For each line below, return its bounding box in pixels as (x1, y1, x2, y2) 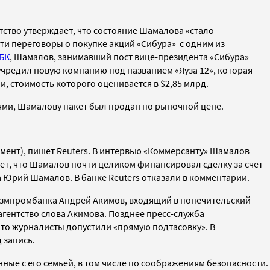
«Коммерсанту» (143, 144, 210, 157)
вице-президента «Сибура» (134, 50, 249, 63)
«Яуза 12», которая (175, 63, 253, 76)
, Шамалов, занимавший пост (10, 50, 134, 63)
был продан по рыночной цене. (89, 99, 225, 112)
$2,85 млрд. (160, 77, 209, 89)
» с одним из (172, 37, 225, 49)
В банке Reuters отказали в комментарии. (74, 171, 251, 183)
